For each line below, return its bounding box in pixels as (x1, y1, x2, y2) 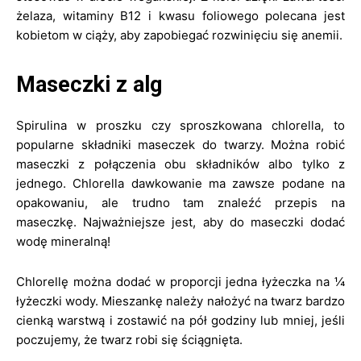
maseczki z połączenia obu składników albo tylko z (16, 156, 345, 172)
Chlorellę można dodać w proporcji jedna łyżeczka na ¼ (16, 274, 345, 289)
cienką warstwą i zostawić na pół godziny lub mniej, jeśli (16, 313, 345, 328)
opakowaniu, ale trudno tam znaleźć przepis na (16, 195, 345, 210)
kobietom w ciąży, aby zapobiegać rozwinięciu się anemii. (16, 27, 342, 43)
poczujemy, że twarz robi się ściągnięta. (16, 332, 243, 347)
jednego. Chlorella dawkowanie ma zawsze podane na (16, 176, 345, 191)
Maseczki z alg (16, 72, 162, 98)
